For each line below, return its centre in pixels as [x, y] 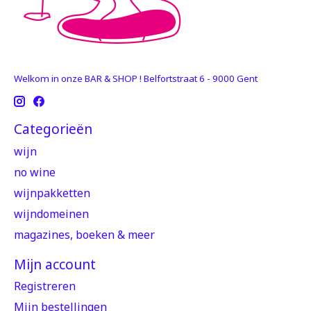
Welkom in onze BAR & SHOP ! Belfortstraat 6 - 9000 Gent [136, 78]
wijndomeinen [51, 213]
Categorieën [53, 129]
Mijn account [55, 264]
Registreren [45, 286]
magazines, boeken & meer [84, 234]
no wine [35, 172]
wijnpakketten [52, 193]
